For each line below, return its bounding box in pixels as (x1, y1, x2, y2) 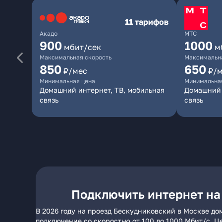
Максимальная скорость (40, 54, 111, 61)
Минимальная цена (40, 77, 95, 85)
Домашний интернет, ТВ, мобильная (40, 86, 165, 94)
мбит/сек (64, 42, 101, 52)
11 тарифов (125, 17, 168, 27)
